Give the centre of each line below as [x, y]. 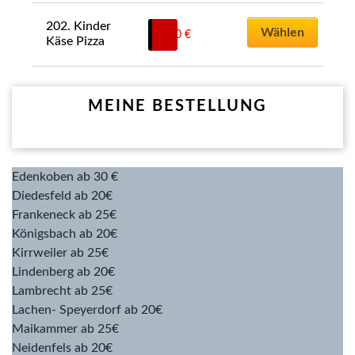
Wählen [282, 32]
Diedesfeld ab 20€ [62, 195]
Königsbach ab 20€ [65, 233]
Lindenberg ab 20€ [63, 271]
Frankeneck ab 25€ [64, 214]
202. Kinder [79, 26]
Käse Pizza [76, 41]
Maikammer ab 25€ [65, 328]
